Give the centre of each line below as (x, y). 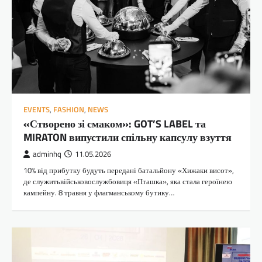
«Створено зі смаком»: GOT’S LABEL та (115, 124)
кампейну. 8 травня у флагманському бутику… (99, 193)
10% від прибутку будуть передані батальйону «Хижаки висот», (129, 170)
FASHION (69, 110)
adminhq (47, 154)
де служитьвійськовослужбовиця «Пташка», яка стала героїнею (128, 182)
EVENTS (37, 110)
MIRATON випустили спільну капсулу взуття (127, 137)
